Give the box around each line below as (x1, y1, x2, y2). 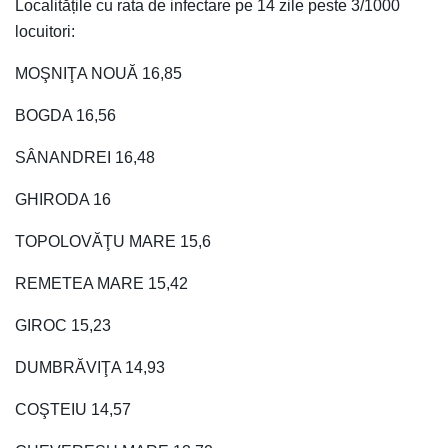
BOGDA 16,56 (15, 106, 116, 124)
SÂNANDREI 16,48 (15, 148, 155, 166)
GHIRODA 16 (15, 190, 111, 208)
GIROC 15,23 (15, 316, 111, 334)
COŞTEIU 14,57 (15, 400, 131, 418)
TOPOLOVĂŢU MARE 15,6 (15, 232, 211, 250)
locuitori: (15, 22, 75, 40)
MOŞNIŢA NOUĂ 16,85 (15, 64, 182, 82)
